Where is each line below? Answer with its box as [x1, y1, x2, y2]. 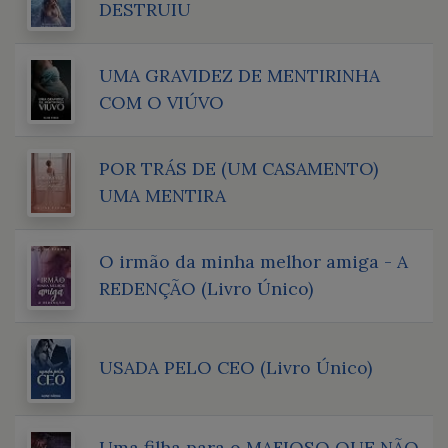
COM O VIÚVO [99, 90, 224, 114]
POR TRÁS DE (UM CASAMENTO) [99, 156, 378, 180]
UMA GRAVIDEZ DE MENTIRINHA [99, 63, 380, 87]
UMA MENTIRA [99, 183, 226, 207]
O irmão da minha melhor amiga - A [99, 249, 408, 273]
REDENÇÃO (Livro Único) [99, 276, 313, 300]
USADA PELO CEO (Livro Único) [99, 355, 372, 379]
